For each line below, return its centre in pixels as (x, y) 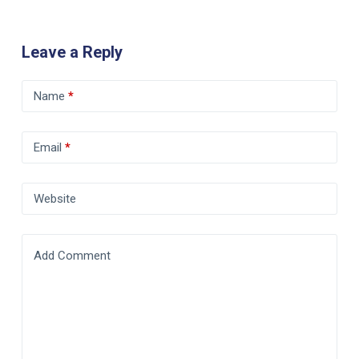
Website (54, 199)
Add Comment (72, 256)
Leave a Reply (72, 52)
